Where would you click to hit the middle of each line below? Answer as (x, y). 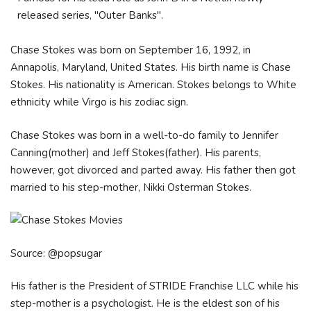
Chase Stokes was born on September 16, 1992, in (131, 50)
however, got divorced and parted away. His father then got (153, 170)
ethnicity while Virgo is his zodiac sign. (101, 102)
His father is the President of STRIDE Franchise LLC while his (154, 286)
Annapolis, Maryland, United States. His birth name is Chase (151, 67)
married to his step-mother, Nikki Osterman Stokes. (132, 187)
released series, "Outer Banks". (90, 15)
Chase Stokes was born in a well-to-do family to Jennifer (144, 135)
